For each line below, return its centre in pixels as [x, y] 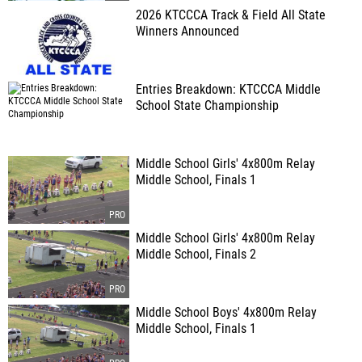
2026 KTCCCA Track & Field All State [231, 15]
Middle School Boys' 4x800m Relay [226, 313]
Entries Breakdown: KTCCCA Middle [228, 90]
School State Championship [207, 106]
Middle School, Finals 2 [196, 255]
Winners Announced [187, 32]
